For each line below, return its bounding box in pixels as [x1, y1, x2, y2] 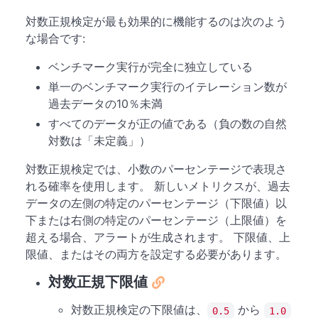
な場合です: [26, 31, 85, 46]
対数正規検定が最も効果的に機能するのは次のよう [26, 14, 287, 29]
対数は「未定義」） [48, 133, 150, 148]
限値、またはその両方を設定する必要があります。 [26, 247, 287, 262]
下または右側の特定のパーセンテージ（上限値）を [26, 213, 287, 228]
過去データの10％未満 [48, 97, 163, 111]
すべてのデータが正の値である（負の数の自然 [48, 116, 287, 131]
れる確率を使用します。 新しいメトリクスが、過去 [26, 179, 290, 194]
